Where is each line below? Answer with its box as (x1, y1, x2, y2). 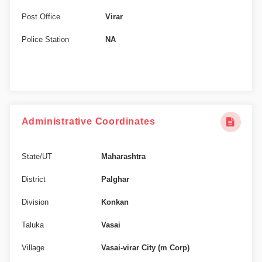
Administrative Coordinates (21, 116, 156, 126)
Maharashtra (101, 151, 146, 161)
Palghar (101, 174, 129, 184)
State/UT (21, 151, 52, 161)
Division (21, 197, 49, 206)
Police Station (21, 35, 69, 44)
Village (21, 243, 44, 252)
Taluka (21, 220, 44, 229)
